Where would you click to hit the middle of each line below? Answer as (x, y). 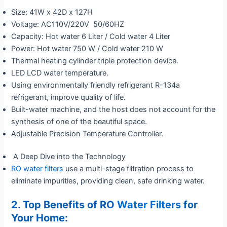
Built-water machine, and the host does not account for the (113, 109)
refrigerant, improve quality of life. (69, 97)
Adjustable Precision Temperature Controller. (87, 134)
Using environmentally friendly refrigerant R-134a (96, 85)
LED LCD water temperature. (60, 73)
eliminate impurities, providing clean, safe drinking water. (108, 181)
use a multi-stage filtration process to (130, 169)
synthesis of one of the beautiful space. (79, 121)
